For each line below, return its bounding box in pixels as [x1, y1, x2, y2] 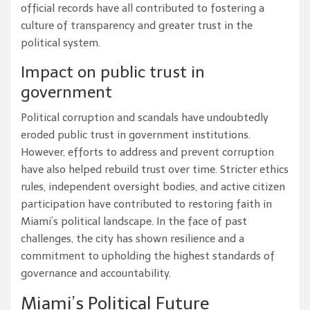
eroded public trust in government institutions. [21, 129, 250, 142]
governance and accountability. [21, 267, 171, 280]
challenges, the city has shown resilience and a [21, 232, 244, 246]
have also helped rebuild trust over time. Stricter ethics [21, 163, 289, 176]
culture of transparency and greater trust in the [21, 19, 253, 33]
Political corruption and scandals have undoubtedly [21, 111, 268, 125]
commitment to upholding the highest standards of [21, 250, 275, 263]
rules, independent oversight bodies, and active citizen [21, 181, 285, 194]
